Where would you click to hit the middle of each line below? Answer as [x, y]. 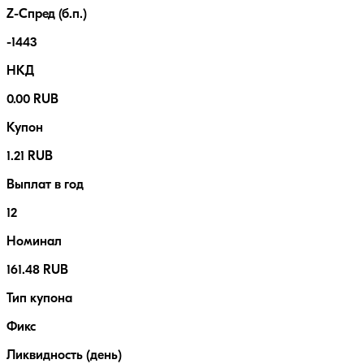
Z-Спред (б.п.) [47, 15]
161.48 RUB [37, 271]
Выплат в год [45, 186]
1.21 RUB [30, 157]
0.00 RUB [32, 100]
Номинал [34, 243]
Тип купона [39, 299]
